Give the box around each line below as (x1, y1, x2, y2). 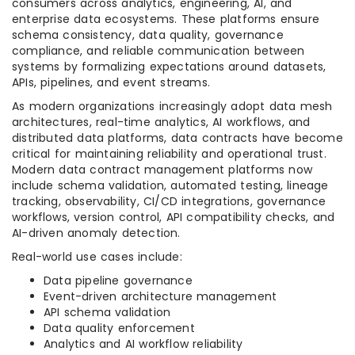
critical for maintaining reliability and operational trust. (12, 146, 326, 162)
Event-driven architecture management (44, 288, 277, 305)
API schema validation (44, 304, 171, 321)
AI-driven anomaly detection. (12, 225, 181, 242)
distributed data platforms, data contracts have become (12, 130, 343, 147)
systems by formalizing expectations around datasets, (12, 59, 326, 75)
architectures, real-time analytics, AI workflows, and (12, 114, 311, 131)
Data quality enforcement (44, 320, 195, 337)
